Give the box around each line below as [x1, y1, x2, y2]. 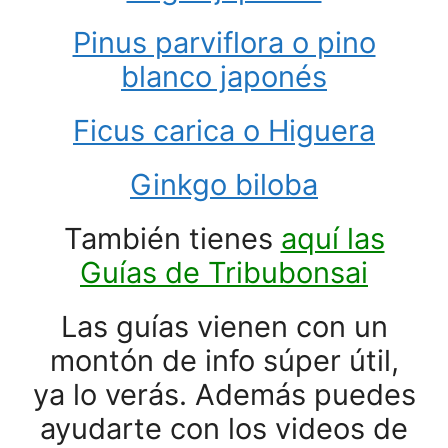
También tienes [63, 221, 281, 256]
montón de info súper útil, [49, 343, 399, 378]
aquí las [280, 221, 385, 256]
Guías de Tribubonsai [80, 255, 368, 290]
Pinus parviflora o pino [72, 25, 376, 60]
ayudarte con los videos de [40, 411, 408, 446]
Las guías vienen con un [60, 309, 388, 344]
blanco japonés [121, 59, 327, 94]
